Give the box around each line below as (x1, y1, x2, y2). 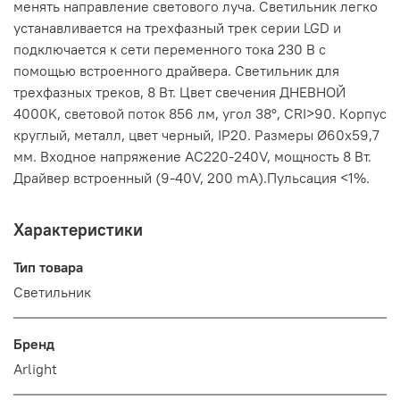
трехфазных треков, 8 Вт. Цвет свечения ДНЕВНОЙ (13, 83, 346, 102)
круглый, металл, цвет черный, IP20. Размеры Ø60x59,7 (13, 126, 379, 145)
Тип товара (13, 258, 83, 277)
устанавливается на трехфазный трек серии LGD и (13, 19, 341, 37)
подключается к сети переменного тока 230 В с (13, 40, 326, 59)
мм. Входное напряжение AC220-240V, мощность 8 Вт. (13, 147, 371, 166)
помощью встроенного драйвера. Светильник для (13, 62, 339, 80)
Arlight (13, 360, 57, 379)
